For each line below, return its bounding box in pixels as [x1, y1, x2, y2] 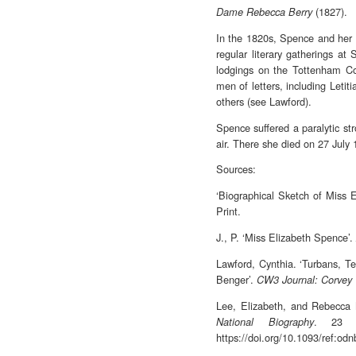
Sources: [216, 161, 256, 177]
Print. [216, 203, 241, 219]
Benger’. [216, 271, 257, 287]
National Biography [216, 314, 314, 329]
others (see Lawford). [216, 93, 311, 109]
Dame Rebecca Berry [216, 4, 312, 19]
